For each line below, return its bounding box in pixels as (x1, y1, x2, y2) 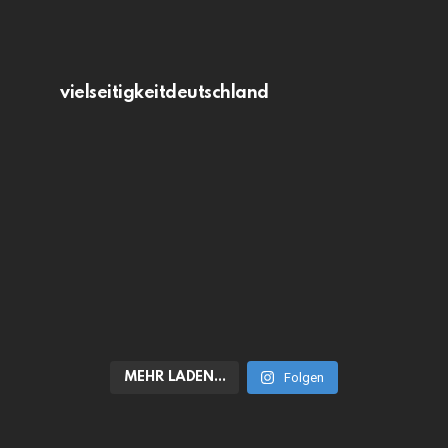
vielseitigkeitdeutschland (60, 84, 269, 102)
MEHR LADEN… (123, 370, 226, 384)
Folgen (284, 370, 325, 385)
